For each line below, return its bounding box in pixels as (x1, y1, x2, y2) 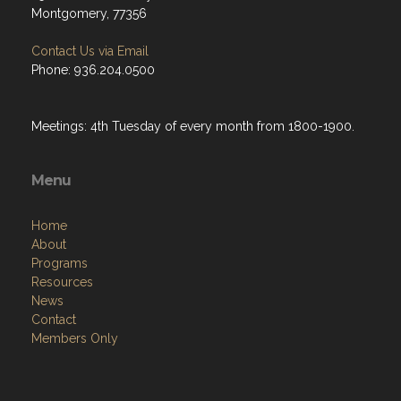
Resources (31, 275, 93, 290)
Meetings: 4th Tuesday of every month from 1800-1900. (31, 119, 358, 134)
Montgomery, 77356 (31, 6, 147, 21)
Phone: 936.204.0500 (31, 63, 155, 78)
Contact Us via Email (31, 44, 149, 59)
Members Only (31, 331, 118, 346)
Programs (31, 256, 88, 271)
